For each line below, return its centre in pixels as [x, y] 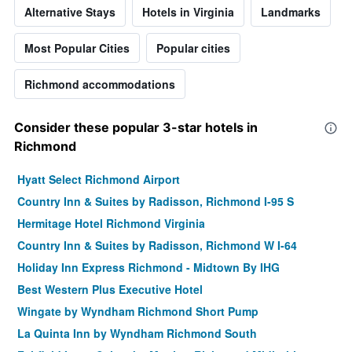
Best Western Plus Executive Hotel [110, 290]
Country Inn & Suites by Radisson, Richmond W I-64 [157, 246]
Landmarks [291, 12]
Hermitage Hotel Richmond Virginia [111, 224]
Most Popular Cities [77, 48]
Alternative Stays [70, 12]
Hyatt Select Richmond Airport [99, 180]
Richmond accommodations [100, 84]
